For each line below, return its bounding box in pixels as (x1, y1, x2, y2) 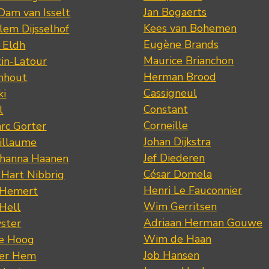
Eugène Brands (143, 37, 219, 52)
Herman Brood (143, 69, 216, 84)
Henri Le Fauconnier (143, 183, 242, 198)
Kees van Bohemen (143, 20, 237, 35)
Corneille (143, 118, 188, 133)
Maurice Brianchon (143, 53, 234, 68)
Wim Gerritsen (143, 199, 217, 214)
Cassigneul (143, 85, 197, 100)
